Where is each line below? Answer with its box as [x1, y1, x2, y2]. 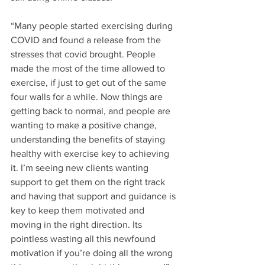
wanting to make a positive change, [11, 120, 159, 131]
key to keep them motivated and [11, 205, 147, 216]
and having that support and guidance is [11, 191, 178, 202]
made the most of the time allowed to [11, 63, 167, 74]
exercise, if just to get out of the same [11, 77, 169, 88]
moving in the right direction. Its [11, 219, 144, 230]
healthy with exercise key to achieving [11, 148, 172, 159]
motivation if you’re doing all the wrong [11, 248, 175, 258]
